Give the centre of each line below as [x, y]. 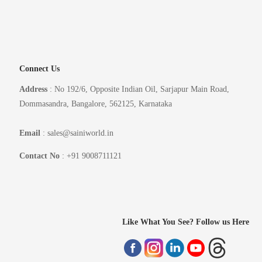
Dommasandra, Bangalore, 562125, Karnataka [95, 104]
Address [33, 89]
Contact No [39, 156]
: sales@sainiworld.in [77, 133]
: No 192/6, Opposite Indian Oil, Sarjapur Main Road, [138, 89]
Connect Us [39, 69]
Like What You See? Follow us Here [186, 222]
